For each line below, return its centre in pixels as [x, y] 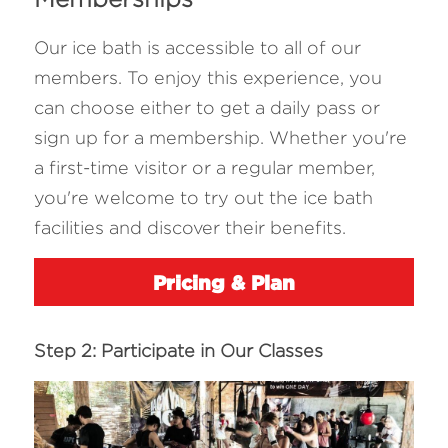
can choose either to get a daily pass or [207, 107]
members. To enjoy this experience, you [208, 77]
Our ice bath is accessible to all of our [197, 47]
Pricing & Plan [224, 282]
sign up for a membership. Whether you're [220, 137]
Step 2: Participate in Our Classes [178, 350]
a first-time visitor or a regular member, [204, 167]
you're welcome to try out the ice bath [203, 197]
